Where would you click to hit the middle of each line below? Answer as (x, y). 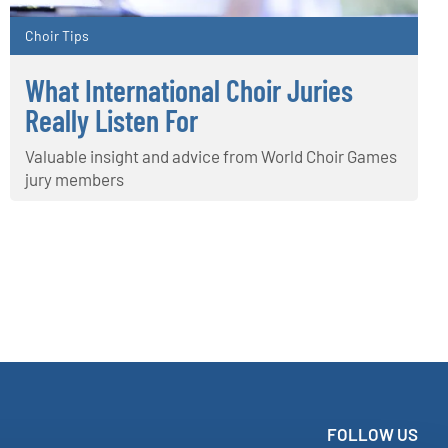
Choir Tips (57, 36)
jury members (74, 179)
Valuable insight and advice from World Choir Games (211, 156)
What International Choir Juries (189, 90)
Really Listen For (111, 120)
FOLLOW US (372, 434)
